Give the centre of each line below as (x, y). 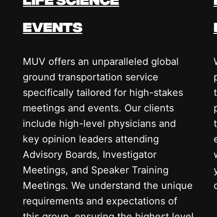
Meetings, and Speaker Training (96, 170)
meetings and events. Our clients (99, 108)
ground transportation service (91, 77)
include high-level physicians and (100, 123)
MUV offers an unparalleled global (101, 61)
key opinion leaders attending (91, 139)
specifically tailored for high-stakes (103, 92)
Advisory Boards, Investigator (90, 154)
